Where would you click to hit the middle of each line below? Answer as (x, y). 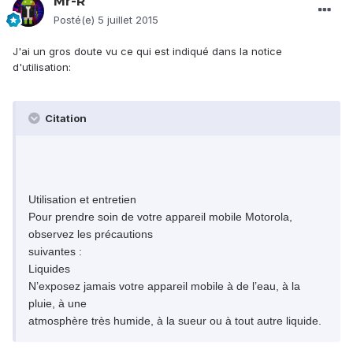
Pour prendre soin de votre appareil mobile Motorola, (160, 217)
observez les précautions (91, 234)
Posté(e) (76, 20)
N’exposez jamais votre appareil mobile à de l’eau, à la (164, 286)
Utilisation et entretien (82, 200)
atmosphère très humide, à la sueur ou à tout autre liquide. (175, 321)
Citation (65, 119)
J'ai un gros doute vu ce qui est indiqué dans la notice (147, 52)
